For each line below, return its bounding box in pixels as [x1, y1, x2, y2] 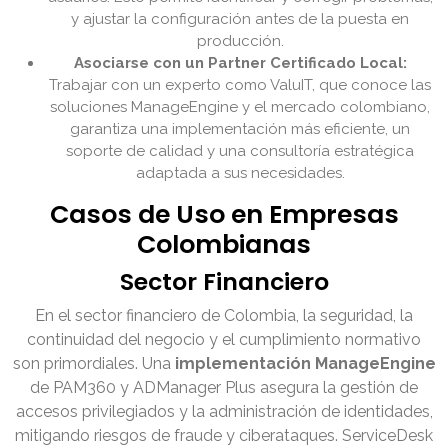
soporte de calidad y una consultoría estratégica [66, 142, 414, 161]
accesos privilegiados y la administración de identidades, [15, 402, 433, 422]
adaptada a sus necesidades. [135, 164, 345, 183]
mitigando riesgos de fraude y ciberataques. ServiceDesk [15, 426, 433, 446]
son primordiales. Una [12, 354, 175, 374]
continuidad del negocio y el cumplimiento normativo [27, 330, 421, 350]
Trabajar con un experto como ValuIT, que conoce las [49, 76, 431, 95]
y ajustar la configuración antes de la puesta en [71, 10, 409, 29]
